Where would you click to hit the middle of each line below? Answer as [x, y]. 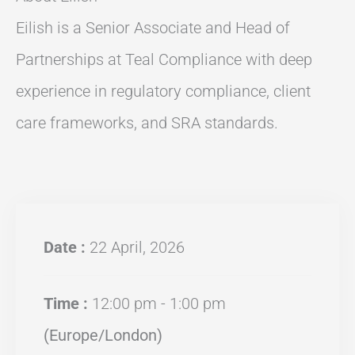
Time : [68, 303]
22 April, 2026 [137, 247]
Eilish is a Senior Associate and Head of [153, 27]
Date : [67, 247]
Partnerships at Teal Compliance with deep [164, 59]
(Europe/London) [103, 335]
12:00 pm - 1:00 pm [159, 303]
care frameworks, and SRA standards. [147, 122]
